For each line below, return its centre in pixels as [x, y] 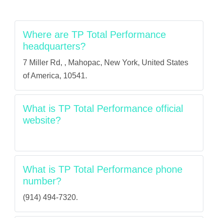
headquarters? [54, 46]
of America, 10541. [55, 76]
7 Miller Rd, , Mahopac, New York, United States [106, 63]
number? [42, 181]
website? [42, 120]
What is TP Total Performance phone [103, 169]
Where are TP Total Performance [94, 35]
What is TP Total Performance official [103, 109]
